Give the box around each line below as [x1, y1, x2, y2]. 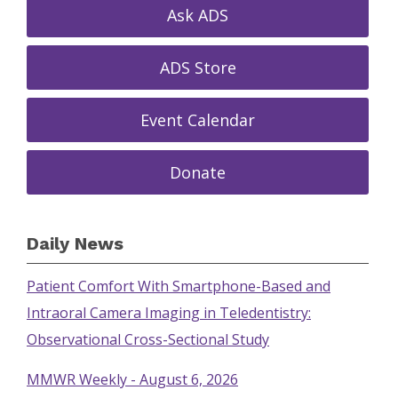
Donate [170, 162, 227, 183]
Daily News [27, 233, 123, 254]
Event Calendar [140, 109, 256, 131]
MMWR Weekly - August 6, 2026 [27, 370, 238, 389]
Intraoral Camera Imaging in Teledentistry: [27, 303, 311, 322]
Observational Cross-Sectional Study [27, 330, 269, 349]
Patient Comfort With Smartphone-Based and [27, 276, 330, 296]
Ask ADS [167, 4, 229, 26]
